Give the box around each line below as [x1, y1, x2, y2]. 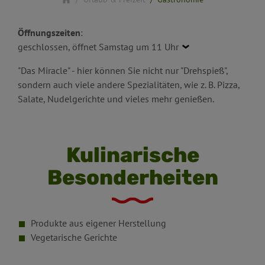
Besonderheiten [47, 165, 218, 190]
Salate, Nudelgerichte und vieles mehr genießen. [18, 93, 214, 105]
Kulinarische [66, 143, 199, 168]
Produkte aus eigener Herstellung [31, 217, 166, 230]
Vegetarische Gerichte [31, 231, 117, 244]
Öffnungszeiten [18, 27, 80, 39]
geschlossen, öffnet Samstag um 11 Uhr [18, 41, 179, 53]
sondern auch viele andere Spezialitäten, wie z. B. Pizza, [18, 79, 240, 91]
